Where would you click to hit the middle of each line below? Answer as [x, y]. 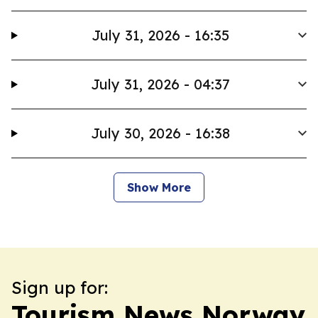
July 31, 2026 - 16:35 [161, 35]
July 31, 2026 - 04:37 [161, 84]
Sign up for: [60, 287]
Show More [159, 187]
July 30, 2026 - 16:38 [161, 133]
